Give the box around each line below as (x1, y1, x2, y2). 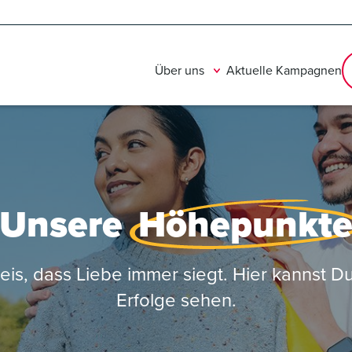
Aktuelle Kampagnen (226, 61, 342, 79)
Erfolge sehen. (115, 285, 236, 314)
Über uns (155, 61, 204, 79)
